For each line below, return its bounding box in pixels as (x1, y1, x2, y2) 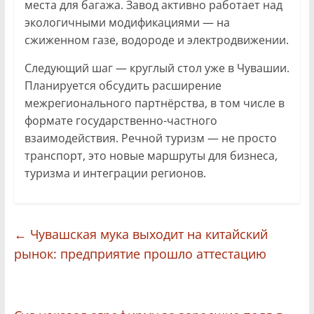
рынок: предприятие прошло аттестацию (13, 245, 266, 262)
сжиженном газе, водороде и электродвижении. (24, 32, 289, 48)
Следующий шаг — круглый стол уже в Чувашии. (24, 60, 289, 76)
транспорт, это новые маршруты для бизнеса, (24, 147, 278, 163)
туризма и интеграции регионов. (24, 165, 206, 181)
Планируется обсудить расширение (24, 77, 221, 93)
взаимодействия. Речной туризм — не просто (24, 130, 277, 146)
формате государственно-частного (24, 112, 217, 128)
